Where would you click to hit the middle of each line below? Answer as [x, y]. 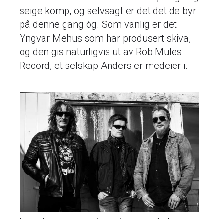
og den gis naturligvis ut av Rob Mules [101, 52]
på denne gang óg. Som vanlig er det [98, 24]
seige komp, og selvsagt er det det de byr [108, 11]
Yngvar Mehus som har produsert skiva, [105, 38]
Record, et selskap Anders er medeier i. [104, 66]
